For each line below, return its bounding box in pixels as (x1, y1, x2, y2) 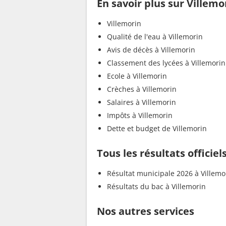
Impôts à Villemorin (107, 110, 173, 121)
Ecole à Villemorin (107, 71, 167, 81)
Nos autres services (97, 204, 194, 218)
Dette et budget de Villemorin (107, 124, 207, 134)
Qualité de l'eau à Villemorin (107, 32, 203, 42)
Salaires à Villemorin (107, 97, 176, 107)
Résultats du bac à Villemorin (107, 182, 206, 192)
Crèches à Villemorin (107, 84, 177, 94)
